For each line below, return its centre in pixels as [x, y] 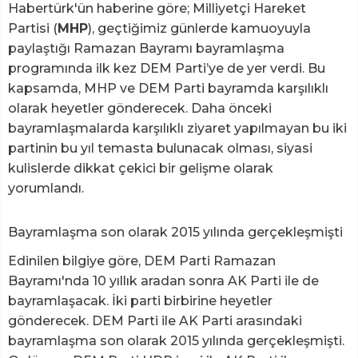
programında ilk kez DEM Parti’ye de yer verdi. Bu [167, 69]
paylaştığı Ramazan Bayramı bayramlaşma [146, 49]
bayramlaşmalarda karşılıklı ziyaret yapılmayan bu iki [177, 129]
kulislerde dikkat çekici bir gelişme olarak [141, 169]
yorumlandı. [46, 189]
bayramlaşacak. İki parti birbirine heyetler [140, 301]
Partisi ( [33, 29]
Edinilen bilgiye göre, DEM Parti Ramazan [142, 261]
